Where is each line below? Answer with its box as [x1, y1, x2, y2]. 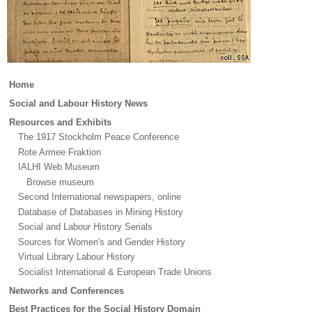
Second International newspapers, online [17, 192, 181, 203]
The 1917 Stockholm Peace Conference [17, 132, 179, 143]
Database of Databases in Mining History [17, 206, 183, 217]
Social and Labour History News [8, 98, 148, 109]
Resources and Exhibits [8, 116, 111, 127]
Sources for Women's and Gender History [17, 236, 185, 247]
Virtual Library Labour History [17, 251, 135, 263]
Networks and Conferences [8, 285, 124, 296]
